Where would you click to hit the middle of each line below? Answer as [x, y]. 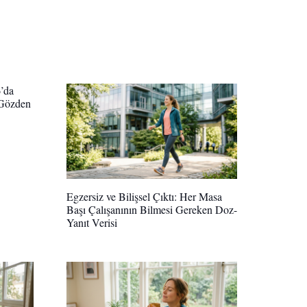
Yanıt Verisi [92, 223]
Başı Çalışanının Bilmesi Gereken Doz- [152, 210]
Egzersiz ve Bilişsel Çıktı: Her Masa [144, 197]
